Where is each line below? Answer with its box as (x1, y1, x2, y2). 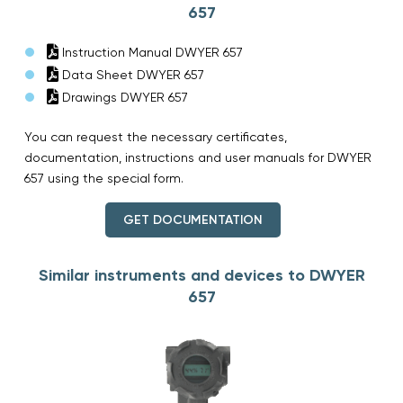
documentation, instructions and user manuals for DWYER (24, 149, 372, 165)
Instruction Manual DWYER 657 (58, 44, 243, 59)
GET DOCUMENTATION (122, 211, 263, 228)
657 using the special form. (24, 170, 184, 185)
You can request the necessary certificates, (24, 129, 287, 144)
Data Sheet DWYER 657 (58, 67, 204, 82)
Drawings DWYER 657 (58, 89, 188, 104)
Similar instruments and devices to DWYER (38, 264, 365, 285)
